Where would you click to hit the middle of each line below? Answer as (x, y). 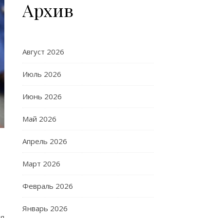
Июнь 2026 (42, 96)
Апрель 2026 (45, 141)
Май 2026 (39, 119)
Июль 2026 (42, 74)
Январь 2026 (45, 208)
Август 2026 (43, 52)
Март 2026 (41, 163)
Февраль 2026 (48, 186)
